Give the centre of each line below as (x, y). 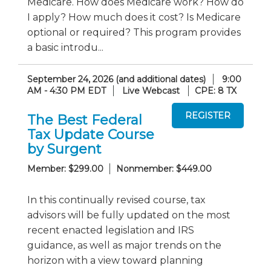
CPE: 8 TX (216, 91)
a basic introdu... (65, 47)
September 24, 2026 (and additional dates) (116, 79)
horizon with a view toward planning (115, 260)
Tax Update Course (91, 134)
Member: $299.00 (65, 168)
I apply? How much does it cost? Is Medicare (134, 17)
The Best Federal (85, 120)
